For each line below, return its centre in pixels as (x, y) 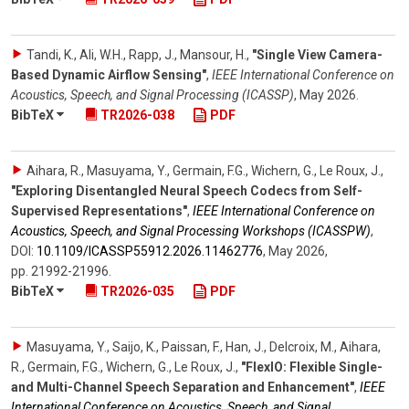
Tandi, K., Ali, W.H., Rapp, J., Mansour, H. (136, 54)
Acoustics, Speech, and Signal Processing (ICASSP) (152, 94)
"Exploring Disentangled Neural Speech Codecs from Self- (187, 190)
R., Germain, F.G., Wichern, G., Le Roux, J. (123, 367)
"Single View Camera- (317, 54)
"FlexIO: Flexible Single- (312, 367)
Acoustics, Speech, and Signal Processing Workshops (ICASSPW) (191, 231)
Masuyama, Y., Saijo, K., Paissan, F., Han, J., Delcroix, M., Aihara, (204, 346)
